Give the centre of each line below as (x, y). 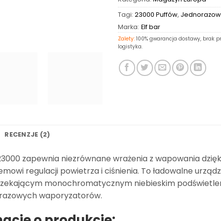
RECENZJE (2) (27, 135)
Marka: (129, 27)
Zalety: (126, 39)
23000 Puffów (156, 15)
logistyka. (130, 47)
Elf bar (151, 27)
